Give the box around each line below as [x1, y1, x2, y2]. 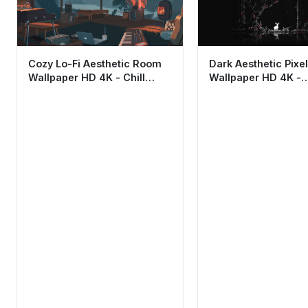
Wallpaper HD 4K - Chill [28, 71, 145, 83]
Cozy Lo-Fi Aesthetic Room [28, 57, 162, 69]
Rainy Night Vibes [28, 85, 115, 97]
